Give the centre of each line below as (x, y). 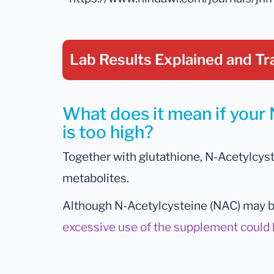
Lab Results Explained (148, 60)
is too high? (108, 132)
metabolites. (96, 179)
